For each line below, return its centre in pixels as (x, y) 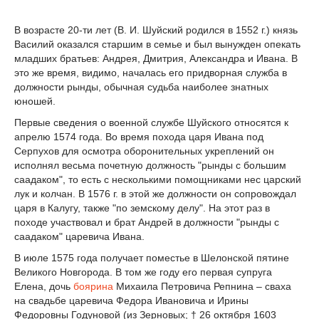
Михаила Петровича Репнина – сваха (202, 286)
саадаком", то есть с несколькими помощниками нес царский (158, 180)
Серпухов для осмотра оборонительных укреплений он (144, 151)
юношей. (35, 101)
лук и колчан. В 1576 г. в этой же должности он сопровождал (155, 194)
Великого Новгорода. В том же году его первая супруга (143, 272)
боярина (93, 286)
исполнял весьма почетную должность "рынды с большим (150, 166)
